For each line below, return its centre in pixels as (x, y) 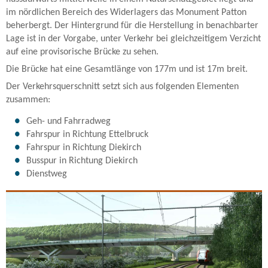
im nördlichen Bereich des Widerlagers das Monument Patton (126, 12)
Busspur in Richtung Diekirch (82, 161)
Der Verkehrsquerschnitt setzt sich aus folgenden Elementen (122, 86)
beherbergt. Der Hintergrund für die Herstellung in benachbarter (132, 25)
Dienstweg (47, 174)
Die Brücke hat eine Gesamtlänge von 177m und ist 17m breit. (127, 69)
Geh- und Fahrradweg (68, 121)
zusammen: (28, 100)
